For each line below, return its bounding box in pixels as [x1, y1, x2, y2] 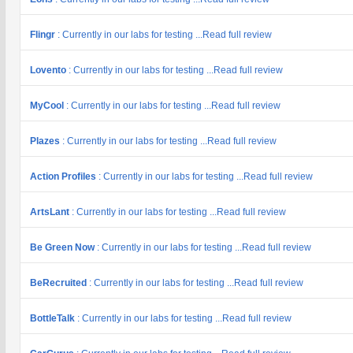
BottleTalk [30, 313, 77, 324]
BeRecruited [30, 277, 89, 288]
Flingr [30, 29, 58, 40]
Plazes [30, 136, 62, 147]
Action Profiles [30, 171, 98, 182]
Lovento [30, 65, 69, 76]
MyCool [30, 100, 66, 111]
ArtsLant [30, 206, 72, 217]
